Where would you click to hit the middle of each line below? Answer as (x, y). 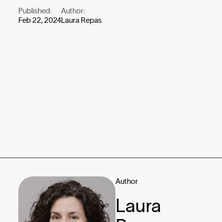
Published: (35, 10)
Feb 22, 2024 (40, 20)
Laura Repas (82, 20)
